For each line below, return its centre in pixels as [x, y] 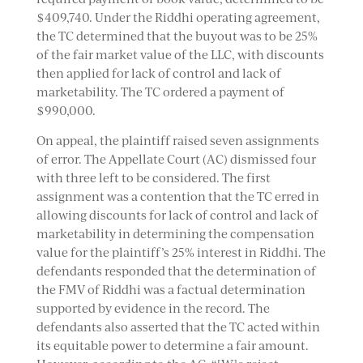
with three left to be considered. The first [153, 178]
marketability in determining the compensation [175, 234]
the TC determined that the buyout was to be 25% [177, 36]
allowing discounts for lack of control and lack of [177, 215]
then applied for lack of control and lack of [158, 73]
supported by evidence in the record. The [153, 308]
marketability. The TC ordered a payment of [160, 92]
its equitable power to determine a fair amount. [172, 346]
